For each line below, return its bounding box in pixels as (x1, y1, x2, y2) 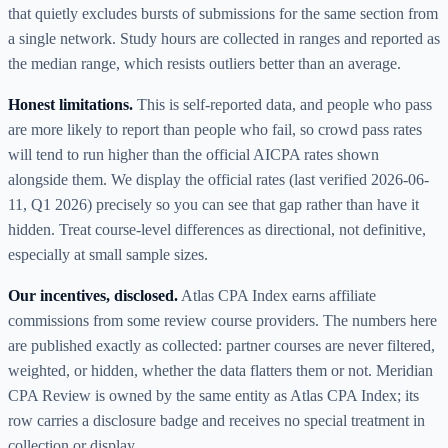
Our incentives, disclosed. (8, 286, 178, 304)
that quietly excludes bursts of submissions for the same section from (8, 4, 438, 22)
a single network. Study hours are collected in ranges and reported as (8, 29, 440, 47)
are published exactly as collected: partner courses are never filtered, (8, 336, 435, 354)
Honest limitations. (8, 95, 133, 113)
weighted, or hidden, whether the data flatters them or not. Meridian (8, 361, 433, 379)
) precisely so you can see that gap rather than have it (87, 195, 419, 213)
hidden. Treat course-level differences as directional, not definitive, (8, 220, 426, 238)
